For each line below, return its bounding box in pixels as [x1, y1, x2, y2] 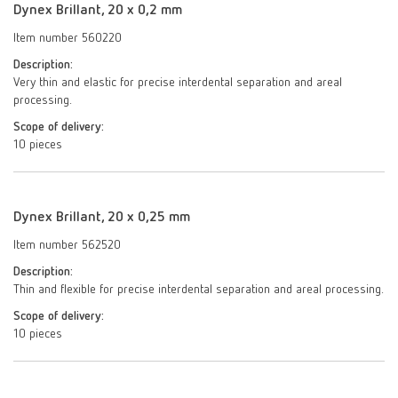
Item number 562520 [13, 239, 121, 251]
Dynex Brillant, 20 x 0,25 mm [13, 211, 190, 225]
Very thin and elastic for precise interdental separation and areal [13, 76, 342, 89]
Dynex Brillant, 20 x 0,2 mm [13, 4, 182, 18]
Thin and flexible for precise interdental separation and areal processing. [13, 283, 384, 296]
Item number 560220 [13, 32, 122, 44]
